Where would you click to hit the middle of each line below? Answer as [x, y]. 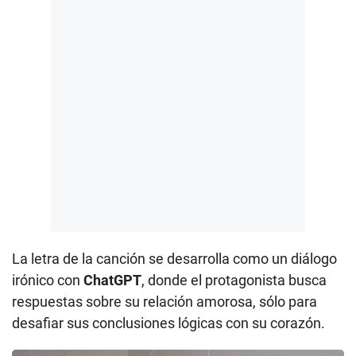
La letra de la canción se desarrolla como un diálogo [174, 259]
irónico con [48, 281]
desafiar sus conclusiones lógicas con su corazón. [168, 323]
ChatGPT [112, 281]
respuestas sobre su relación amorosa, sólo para [164, 302]
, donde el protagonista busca [234, 281]
